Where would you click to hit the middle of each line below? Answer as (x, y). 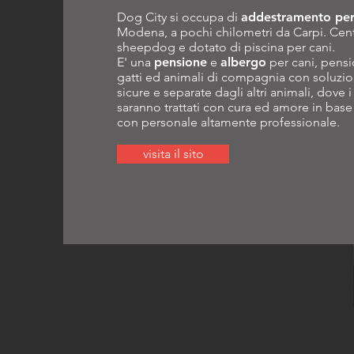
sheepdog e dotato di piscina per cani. (226, 47)
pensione (181, 62)
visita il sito (173, 154)
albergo (243, 62)
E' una (136, 62)
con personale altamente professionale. (228, 122)
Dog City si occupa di (179, 17)
